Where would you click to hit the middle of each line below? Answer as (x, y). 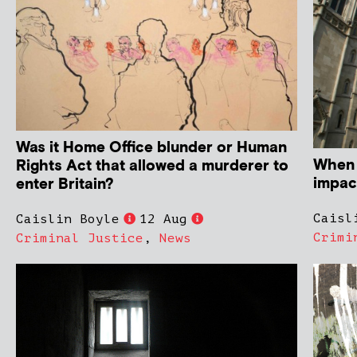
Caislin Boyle (68, 219)
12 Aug (163, 219)
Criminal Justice (80, 238)
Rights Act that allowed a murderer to (152, 166)
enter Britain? (65, 184)
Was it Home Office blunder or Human (151, 147)
